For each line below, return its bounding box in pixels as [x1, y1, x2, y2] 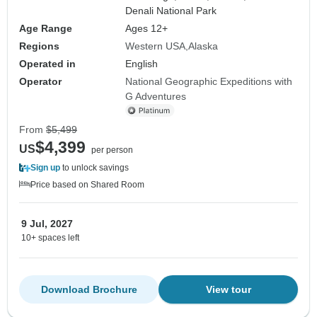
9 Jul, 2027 [21, 218, 73, 230]
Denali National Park [125, 5, 217, 17]
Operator [19, 76, 62, 88]
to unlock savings [60, 163, 129, 173]
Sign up [30, 163, 60, 173]
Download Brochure [40, 284, 137, 296]
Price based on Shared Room [30, 180, 144, 190]
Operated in [19, 58, 76, 70]
